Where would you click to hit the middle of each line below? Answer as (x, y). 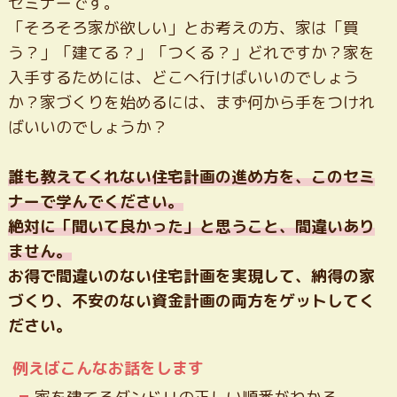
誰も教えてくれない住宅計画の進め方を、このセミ (191, 177)
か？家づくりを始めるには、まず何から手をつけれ (191, 103)
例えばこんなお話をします (108, 369)
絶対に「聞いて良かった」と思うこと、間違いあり (191, 227)
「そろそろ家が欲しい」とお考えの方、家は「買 (183, 28)
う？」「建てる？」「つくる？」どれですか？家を (191, 53)
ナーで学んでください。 (95, 202)
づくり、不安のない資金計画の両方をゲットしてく (191, 301)
